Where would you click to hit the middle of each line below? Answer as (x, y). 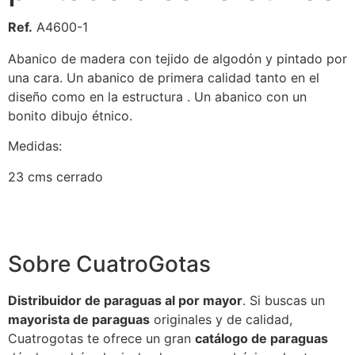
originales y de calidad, (221, 320)
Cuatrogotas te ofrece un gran (101, 339)
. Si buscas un (284, 301)
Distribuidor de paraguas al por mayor (125, 301)
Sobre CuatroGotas (109, 264)
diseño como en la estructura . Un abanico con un (157, 97)
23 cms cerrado (55, 176)
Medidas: (35, 146)
